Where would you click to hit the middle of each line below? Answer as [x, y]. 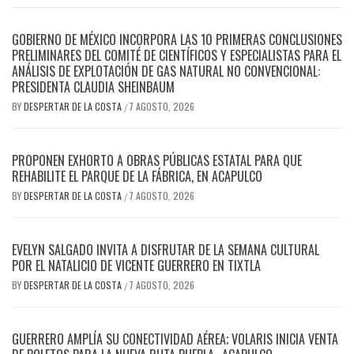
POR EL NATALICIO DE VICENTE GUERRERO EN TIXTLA [136, 266]
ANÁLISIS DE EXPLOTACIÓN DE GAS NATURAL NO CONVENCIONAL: [166, 72]
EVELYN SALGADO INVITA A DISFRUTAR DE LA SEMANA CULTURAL [166, 250]
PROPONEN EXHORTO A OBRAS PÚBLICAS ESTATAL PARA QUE [157, 161]
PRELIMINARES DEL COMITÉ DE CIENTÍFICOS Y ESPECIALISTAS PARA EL [177, 56]
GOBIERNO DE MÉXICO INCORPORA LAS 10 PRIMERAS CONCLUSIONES [177, 40]
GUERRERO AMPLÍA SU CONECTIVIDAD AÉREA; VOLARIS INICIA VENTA [175, 339]
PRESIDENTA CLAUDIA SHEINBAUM [93, 87]
